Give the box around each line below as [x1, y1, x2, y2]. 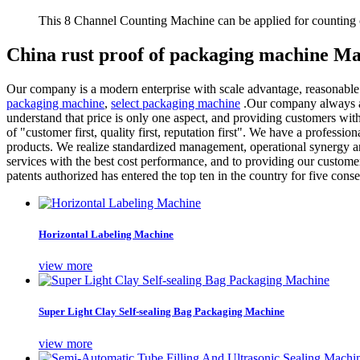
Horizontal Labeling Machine [39, 227, 174, 240]
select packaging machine [111, 96, 240, 110]
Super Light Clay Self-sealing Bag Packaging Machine [39, 305, 284, 318]
